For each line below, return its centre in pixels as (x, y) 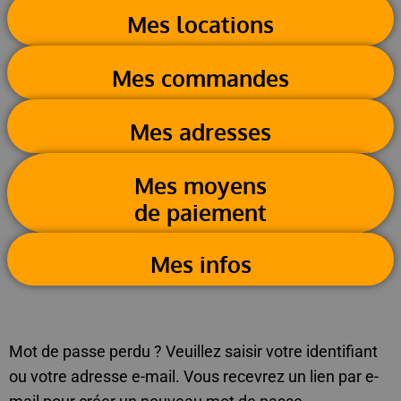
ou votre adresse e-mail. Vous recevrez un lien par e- (194, 376)
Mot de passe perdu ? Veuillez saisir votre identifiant (193, 351)
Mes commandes (200, 77)
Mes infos (200, 264)
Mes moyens (200, 185)
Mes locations (200, 24)
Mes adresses (200, 131)
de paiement (200, 212)
